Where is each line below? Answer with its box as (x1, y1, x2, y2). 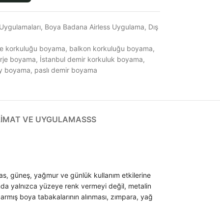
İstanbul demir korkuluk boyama (39, 55, 143, 64)
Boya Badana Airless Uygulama (44, 23, 144, 31)
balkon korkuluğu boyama (69, 44, 153, 53)
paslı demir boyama (34, 66, 97, 75)
